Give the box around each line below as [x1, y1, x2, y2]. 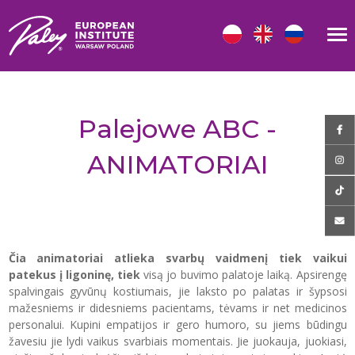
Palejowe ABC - [78, 113, 277, 144]
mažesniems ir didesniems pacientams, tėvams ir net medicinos [8, 300, 347, 315]
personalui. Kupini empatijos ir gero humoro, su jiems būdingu [8, 317, 347, 332]
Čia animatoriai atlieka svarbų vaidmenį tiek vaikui [8, 250, 347, 265]
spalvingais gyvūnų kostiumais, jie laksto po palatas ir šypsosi [8, 284, 347, 299]
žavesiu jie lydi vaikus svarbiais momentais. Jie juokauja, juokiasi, [8, 334, 347, 349]
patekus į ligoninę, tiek [8, 267, 140, 282]
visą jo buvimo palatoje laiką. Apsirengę [139, 267, 347, 282]
